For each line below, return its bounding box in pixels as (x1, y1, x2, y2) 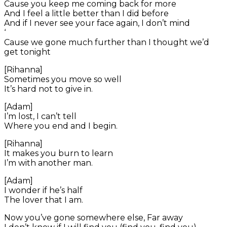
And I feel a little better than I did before (4, 9, 169, 19)
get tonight (4, 47, 51, 57)
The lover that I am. (4, 195, 83, 205)
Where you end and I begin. (4, 121, 118, 131)
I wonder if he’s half (4, 185, 83, 196)
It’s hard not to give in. (4, 84, 93, 94)
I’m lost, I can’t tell (4, 111, 77, 122)
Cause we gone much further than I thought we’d (4, 37, 209, 48)
